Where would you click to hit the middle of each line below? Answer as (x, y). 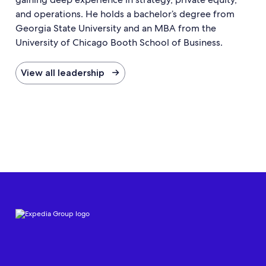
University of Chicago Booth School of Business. (120, 42)
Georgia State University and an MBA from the (116, 28)
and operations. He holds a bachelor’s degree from (125, 14)
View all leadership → (70, 73)
